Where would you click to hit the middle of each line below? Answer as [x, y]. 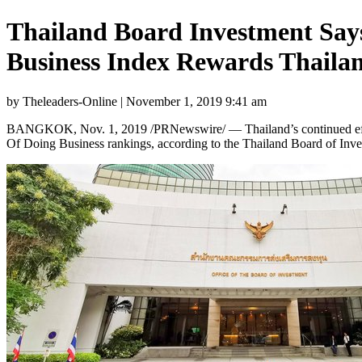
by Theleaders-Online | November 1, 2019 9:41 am [137, 101]
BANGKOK [40, 128]
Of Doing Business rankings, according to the [124, 143]
